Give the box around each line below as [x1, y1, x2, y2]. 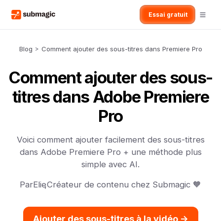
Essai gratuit [148, 11, 187, 18]
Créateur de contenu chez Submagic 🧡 [47, 180, 201, 189]
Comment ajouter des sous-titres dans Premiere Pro [41, 45, 202, 53]
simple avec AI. [81, 159, 140, 169]
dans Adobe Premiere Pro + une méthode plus [19, 147, 202, 157]
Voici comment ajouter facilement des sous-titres [16, 135, 205, 145]
